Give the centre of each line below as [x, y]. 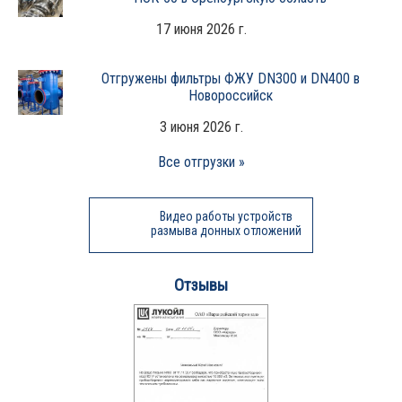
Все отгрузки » [201, 162]
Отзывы [201, 285]
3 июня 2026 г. [201, 127]
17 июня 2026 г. [201, 29]
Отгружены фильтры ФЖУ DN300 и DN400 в [230, 78]
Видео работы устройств [226, 216]
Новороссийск [230, 95]
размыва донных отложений [226, 230]
